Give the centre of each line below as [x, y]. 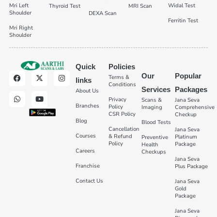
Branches [87, 106]
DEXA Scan [102, 13]
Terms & [119, 77]
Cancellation [124, 129]
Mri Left [19, 5]
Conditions [122, 85]
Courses [85, 136]
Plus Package [191, 167]
